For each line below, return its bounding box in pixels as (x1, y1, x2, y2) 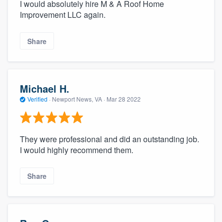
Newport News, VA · (51, 95, 107, 104)
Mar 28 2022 (107, 95, 141, 104)
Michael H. (20, 81, 69, 96)
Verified (26, 95, 49, 104)
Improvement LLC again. (20, 9, 106, 21)
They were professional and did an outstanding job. (20, 133, 199, 145)
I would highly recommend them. (20, 144, 133, 156)
